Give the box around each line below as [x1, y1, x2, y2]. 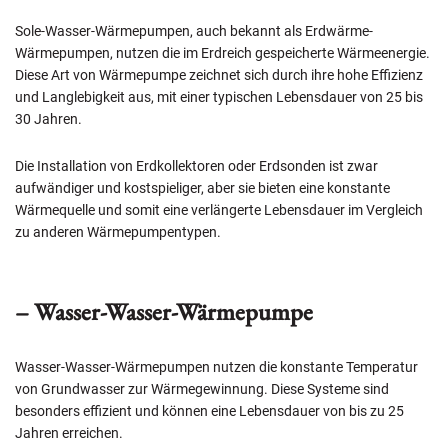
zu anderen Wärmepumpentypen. [15, 224, 221, 241]
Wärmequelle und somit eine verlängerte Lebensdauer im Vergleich [15, 202, 423, 219]
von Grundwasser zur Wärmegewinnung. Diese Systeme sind [15, 381, 389, 398]
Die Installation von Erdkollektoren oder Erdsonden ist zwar [15, 158, 378, 175]
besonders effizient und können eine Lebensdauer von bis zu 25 [15, 403, 404, 420]
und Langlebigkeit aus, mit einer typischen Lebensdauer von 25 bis [15, 89, 423, 106]
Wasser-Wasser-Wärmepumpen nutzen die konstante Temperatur [15, 359, 418, 376]
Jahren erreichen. [15, 425, 123, 442]
